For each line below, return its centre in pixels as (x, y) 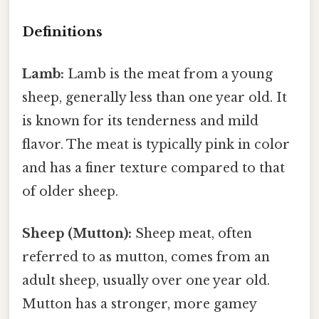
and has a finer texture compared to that (153, 168)
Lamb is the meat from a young (168, 74)
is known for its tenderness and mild (140, 121)
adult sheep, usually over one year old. (146, 281)
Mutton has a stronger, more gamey (139, 304)
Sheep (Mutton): (77, 234)
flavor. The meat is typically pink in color (156, 145)
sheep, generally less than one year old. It (155, 98)
